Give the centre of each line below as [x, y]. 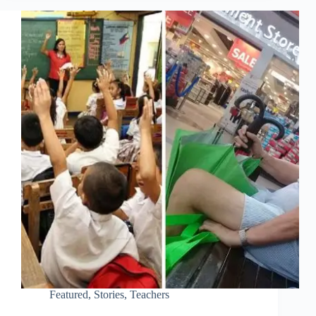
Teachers [150, 295]
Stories [109, 295]
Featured [69, 295]
